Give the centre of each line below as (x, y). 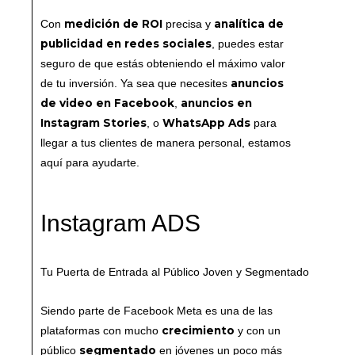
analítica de (249, 23)
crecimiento (198, 330)
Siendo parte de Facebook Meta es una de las (157, 311)
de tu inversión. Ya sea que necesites (136, 83)
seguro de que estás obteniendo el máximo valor (163, 63)
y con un (258, 330)
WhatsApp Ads (206, 122)
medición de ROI (113, 23)
